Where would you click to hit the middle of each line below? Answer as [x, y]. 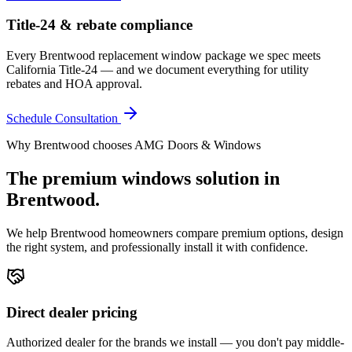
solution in [235, 178]
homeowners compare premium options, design [225, 233]
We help [28, 233]
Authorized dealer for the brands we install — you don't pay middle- [175, 343]
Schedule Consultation [64, 119]
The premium [64, 178]
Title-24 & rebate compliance [99, 25]
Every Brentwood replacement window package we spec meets [163, 56]
